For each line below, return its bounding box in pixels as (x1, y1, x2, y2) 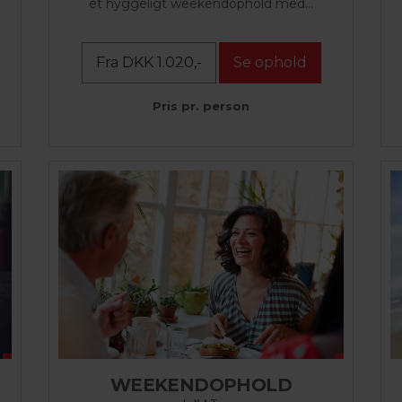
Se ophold (232, 54, 307, 72)
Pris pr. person (153, 99, 249, 114)
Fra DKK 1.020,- (95, 54, 202, 72)
